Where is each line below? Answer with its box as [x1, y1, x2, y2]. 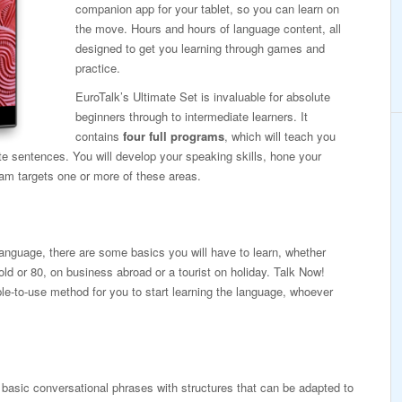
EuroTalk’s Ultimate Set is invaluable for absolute [75, 88, 330, 105]
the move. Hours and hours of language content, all [75, 20, 341, 37]
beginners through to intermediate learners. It [75, 108, 308, 125]
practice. [75, 59, 120, 76]
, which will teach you [224, 127, 336, 144]
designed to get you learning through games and [75, 39, 325, 57]
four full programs [123, 127, 224, 144]
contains [75, 127, 123, 144]
